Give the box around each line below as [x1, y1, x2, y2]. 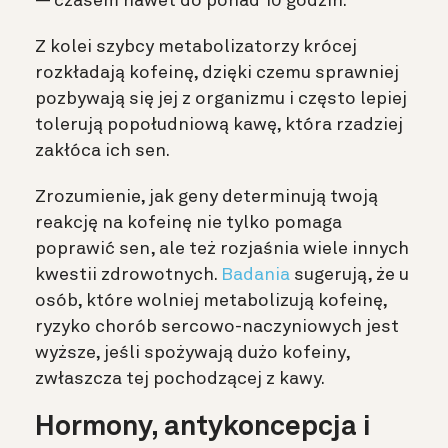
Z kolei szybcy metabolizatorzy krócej [35, 37, 357, 56]
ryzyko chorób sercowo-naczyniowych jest [35, 317, 399, 336]
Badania [221, 265, 290, 284]
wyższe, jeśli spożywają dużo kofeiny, [35, 343, 350, 362]
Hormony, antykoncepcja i [35, 413, 371, 442]
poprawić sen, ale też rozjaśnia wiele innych [35, 239, 409, 258]
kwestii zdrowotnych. [35, 265, 221, 284]
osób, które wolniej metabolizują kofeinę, [35, 291, 387, 310]
